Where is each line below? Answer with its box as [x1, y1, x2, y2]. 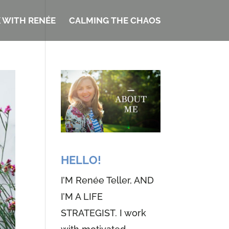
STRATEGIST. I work [61, 207, 147, 218]
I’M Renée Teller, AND [61, 174, 154, 186]
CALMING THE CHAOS [68, 15, 161, 26]
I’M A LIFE [61, 191, 103, 202]
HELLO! [61, 153, 102, 167]
